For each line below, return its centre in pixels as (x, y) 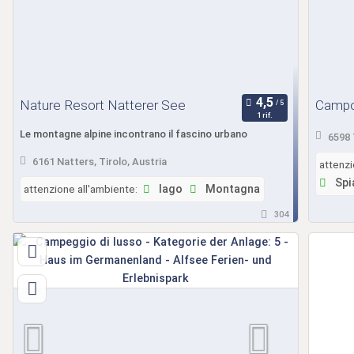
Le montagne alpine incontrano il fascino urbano (134, 134)
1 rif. (264, 115)
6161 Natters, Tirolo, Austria (99, 162)
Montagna (231, 190)
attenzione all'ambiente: (81, 189)
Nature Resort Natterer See (103, 105)
